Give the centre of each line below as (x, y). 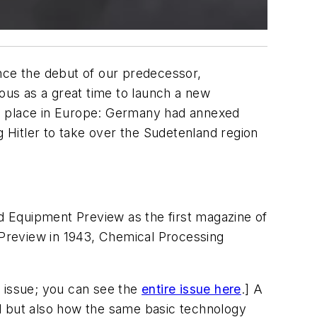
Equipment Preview (67, 217)
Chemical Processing (162, 237)
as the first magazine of (196, 217)
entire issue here (191, 289)
